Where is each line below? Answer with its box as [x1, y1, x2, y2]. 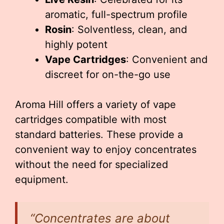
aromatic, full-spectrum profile [45, 8, 187, 20]
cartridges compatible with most [15, 113, 166, 125]
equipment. [15, 173, 68, 185]
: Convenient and [126, 53, 207, 65]
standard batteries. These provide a [15, 128, 183, 140]
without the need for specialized [15, 158, 168, 170]
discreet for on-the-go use [45, 68, 170, 80]
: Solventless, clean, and [71, 23, 187, 35]
